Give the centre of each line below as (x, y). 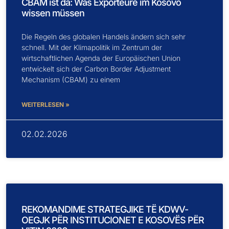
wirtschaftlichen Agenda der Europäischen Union (101, 58)
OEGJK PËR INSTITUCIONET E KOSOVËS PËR (113, 220)
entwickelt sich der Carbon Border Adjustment (96, 68)
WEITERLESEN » (45, 104)
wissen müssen (53, 13)
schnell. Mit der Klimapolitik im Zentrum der (92, 47)
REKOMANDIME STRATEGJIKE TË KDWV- (105, 209)
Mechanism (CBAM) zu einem (71, 79)
